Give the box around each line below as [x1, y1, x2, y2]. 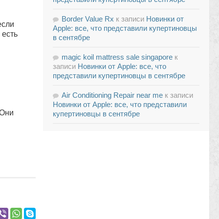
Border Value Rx [62, 15, 114, 23]
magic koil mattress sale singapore [62, 53, 173, 61]
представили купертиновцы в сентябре [53, 71, 185, 80]
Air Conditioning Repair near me [62, 91, 163, 99]
